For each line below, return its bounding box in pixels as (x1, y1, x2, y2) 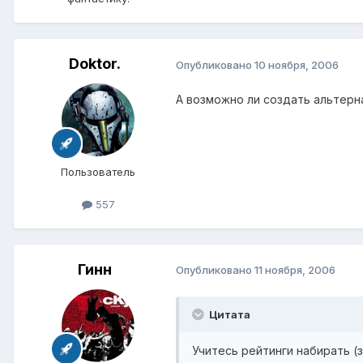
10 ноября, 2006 (254, 58, 339, 71)
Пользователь (61, 165, 135, 179)
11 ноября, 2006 (254, 263, 335, 277)
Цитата (207, 307, 250, 321)
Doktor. (69, 55, 121, 73)
